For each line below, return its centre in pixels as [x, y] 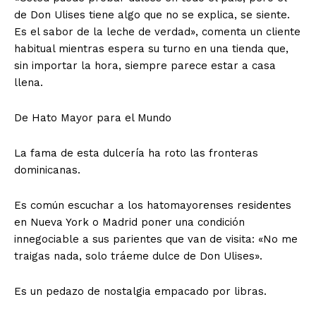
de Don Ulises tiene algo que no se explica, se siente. [152, 14]
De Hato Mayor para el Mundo [93, 117]
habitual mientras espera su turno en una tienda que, [151, 48]
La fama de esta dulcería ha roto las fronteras [136, 153]
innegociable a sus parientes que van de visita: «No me [156, 239]
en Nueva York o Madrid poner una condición [129, 222]
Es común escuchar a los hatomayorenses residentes [153, 205]
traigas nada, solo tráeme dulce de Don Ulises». [138, 256]
